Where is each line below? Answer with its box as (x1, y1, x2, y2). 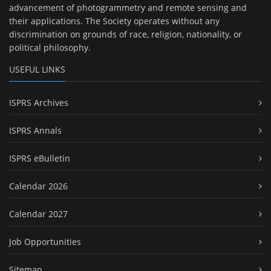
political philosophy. (9, 42, 91, 54)
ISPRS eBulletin (9, 152, 70, 165)
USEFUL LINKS (9, 64, 65, 76)
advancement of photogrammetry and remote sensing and (9, 2, 247, 14)
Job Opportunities (9, 236, 81, 248)
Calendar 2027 (9, 208, 68, 220)
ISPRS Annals (9, 125, 62, 137)
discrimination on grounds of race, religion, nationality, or (9, 28, 242, 41)
